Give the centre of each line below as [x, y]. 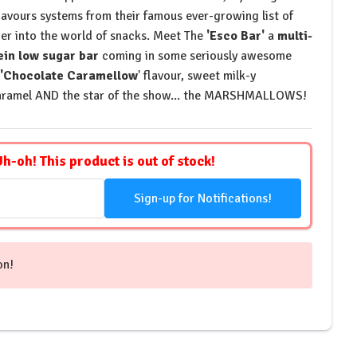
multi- [294, 36]
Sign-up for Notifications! [202, 198]
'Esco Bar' [234, 36]
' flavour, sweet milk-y [197, 76]
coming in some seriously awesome [196, 56]
